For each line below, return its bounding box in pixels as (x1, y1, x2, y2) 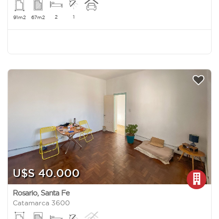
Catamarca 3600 (13, 198, 70, 207)
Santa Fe (41, 188, 69, 197)
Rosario (13, 188, 37, 197)
